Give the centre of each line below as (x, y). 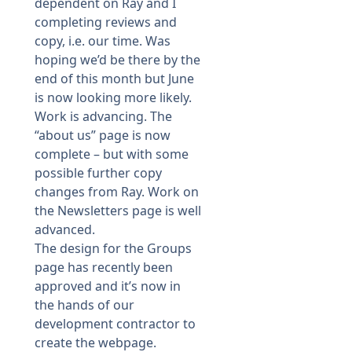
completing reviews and (106, 22)
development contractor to (115, 324)
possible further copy (98, 173)
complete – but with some (112, 154)
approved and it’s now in (108, 286)
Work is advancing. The (103, 117)
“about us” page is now (103, 136)
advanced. (65, 230)
